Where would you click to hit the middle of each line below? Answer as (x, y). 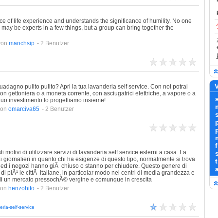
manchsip (21, 43)
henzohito (21, 188)
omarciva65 (24, 109)
